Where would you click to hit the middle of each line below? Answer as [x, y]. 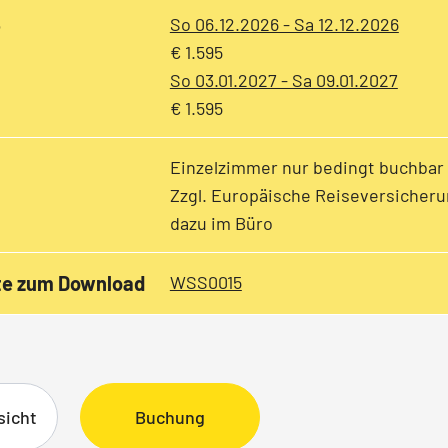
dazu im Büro [221, 222]
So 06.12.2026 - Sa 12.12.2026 [284, 23]
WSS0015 [205, 281]
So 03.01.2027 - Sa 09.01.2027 [283, 79]
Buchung [170, 416]
